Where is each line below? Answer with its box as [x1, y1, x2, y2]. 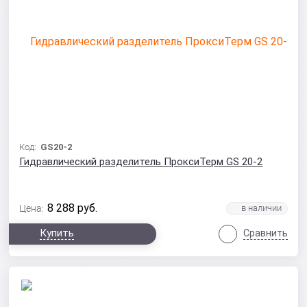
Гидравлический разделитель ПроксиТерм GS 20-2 [19, 156, 263, 168]
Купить [40, 227, 75, 239]
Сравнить [243, 228, 288, 238]
